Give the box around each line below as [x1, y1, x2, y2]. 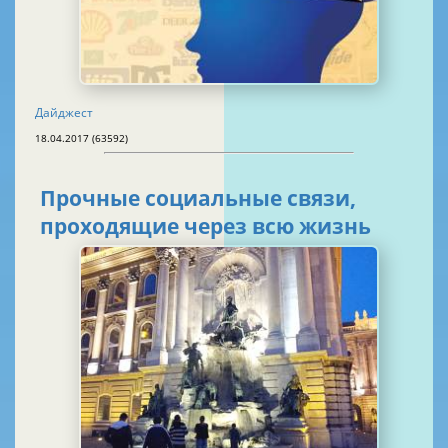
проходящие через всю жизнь [40, 212, 371, 241]
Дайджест [35, 103, 93, 121]
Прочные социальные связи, [40, 184, 356, 213]
